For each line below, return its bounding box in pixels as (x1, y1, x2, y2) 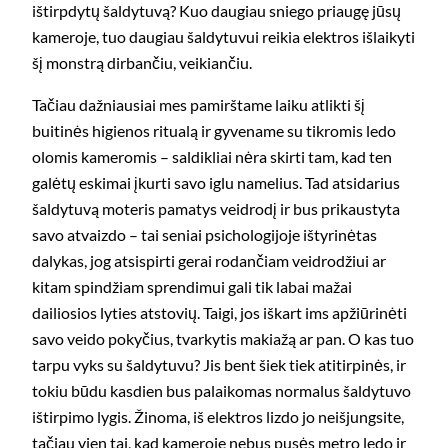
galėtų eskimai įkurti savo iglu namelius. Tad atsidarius (32, 173, 400, 193)
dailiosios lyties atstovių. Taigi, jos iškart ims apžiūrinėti (32, 303, 407, 323)
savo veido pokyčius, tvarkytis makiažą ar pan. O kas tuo (32, 329, 414, 349)
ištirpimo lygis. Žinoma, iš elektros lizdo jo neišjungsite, (32, 407, 404, 427)
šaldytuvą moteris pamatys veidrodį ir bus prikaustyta (32, 199, 400, 219)
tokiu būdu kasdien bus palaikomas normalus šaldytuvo (32, 381, 411, 401)
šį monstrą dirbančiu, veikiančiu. (32, 53, 252, 73)
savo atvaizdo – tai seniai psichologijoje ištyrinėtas (32, 225, 377, 245)
